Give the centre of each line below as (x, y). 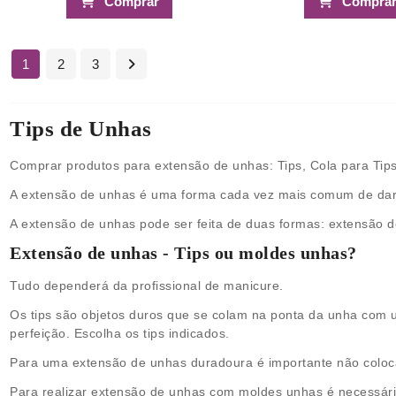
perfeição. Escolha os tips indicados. (120, 333)
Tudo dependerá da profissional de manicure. (149, 285)
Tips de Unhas (81, 128)
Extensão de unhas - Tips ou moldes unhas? (183, 252)
